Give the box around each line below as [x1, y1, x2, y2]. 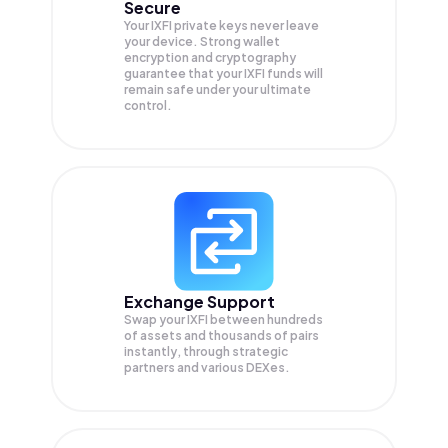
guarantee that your [124, 66, 244, 82]
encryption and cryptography [124, 50, 296, 66]
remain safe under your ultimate [124, 82, 311, 98]
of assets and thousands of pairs [124, 328, 319, 344]
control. [124, 98, 172, 114]
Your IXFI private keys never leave [124, 18, 319, 34]
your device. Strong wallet [124, 34, 280, 50]
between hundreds [210, 312, 323, 328]
